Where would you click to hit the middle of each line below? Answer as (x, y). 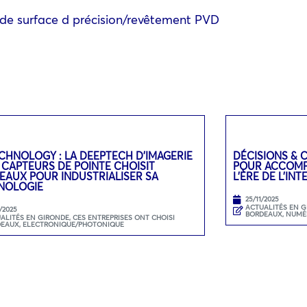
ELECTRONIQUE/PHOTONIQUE (74, 224)
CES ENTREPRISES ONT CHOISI (124, 217)
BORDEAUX (263, 214)
